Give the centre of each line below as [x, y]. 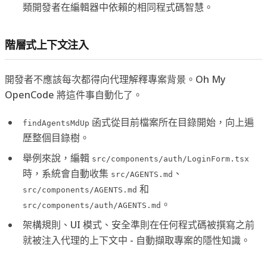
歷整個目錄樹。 [56, 137]
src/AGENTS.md [142, 174]
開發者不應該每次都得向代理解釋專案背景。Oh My [115, 79]
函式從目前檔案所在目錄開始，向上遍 [172, 122]
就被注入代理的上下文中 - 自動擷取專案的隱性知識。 [136, 240]
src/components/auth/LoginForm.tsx [170, 159]
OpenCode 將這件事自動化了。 [74, 94]
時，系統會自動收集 [67, 173]
